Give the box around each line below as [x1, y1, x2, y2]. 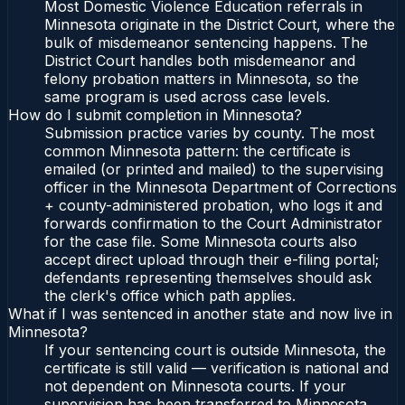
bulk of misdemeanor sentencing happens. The [44, 33, 368, 52]
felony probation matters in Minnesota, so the [44, 70, 359, 89]
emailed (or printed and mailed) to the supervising [44, 160, 383, 179]
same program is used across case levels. [44, 88, 330, 107]
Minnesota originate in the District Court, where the [44, 15, 395, 34]
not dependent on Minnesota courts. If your [44, 377, 346, 396]
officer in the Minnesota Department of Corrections [44, 178, 397, 197]
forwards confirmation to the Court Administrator [44, 214, 382, 233]
